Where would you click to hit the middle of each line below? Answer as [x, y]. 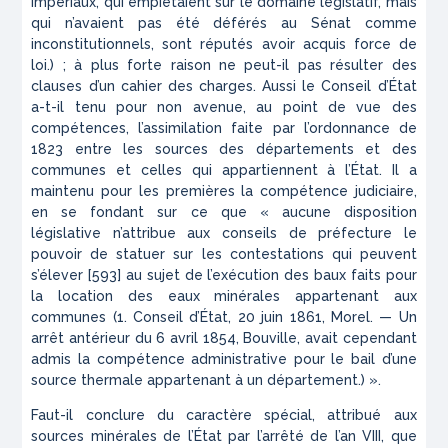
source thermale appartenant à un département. [196, 380]
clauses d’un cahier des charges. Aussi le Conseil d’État [224, 86]
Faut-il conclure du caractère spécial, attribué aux [224, 415]
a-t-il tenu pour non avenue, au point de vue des [224, 107]
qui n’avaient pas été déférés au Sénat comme [224, 23]
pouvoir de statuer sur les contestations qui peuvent [224, 254]
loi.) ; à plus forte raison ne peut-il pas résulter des [224, 65]
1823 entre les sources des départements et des [224, 149]
